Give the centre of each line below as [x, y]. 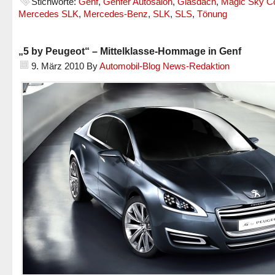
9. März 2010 [58, 66]
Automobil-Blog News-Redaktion [165, 66]
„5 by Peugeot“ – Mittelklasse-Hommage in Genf [130, 51]
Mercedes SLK [48, 14]
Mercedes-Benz [116, 14]
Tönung [212, 14]
